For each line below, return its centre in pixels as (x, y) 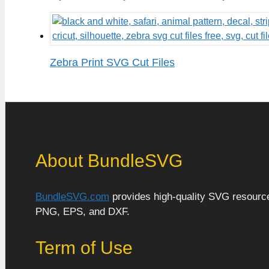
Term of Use (84, 247)
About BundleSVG (109, 160)
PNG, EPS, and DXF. (83, 211)
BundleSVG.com (72, 196)
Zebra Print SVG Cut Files (112, 62)
